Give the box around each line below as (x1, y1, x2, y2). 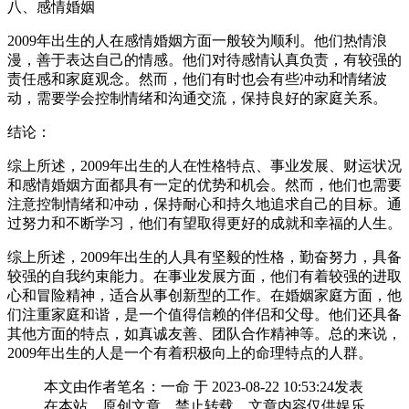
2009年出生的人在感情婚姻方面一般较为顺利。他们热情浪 (7, 32, 387, 48)
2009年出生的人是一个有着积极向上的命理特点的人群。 (7, 344, 372, 361)
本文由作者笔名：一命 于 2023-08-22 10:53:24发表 (44, 378, 363, 394)
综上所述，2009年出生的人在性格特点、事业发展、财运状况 (7, 157, 402, 173)
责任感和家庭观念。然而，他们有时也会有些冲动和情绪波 (7, 70, 387, 87)
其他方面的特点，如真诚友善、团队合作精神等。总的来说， (7, 325, 402, 341)
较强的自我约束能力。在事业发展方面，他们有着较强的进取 (7, 267, 402, 284)
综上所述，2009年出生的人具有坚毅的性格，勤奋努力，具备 (7, 248, 402, 265)
